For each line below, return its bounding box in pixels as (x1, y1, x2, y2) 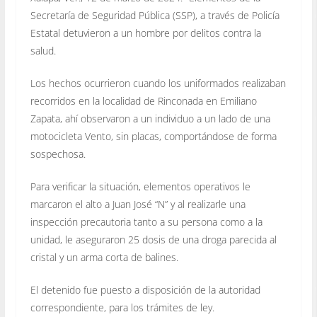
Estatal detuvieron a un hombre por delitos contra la (30, 25, 261, 40)
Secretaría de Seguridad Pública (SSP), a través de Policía (30, 8, 279, 22)
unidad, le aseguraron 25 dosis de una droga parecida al (30, 232, 277, 246)
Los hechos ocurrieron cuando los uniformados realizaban (30, 76, 286, 90)
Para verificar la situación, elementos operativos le (30, 179, 250, 193)
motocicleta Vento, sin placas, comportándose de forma (30, 129, 277, 143)
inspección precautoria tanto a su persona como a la (30, 214, 263, 229)
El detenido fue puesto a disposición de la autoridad (30, 282, 260, 296)
